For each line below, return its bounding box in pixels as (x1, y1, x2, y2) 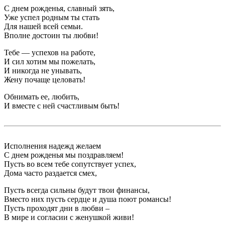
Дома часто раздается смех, (4, 168, 97, 177)
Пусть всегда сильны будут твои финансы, (4, 185, 150, 194)
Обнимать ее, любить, (4, 92, 79, 101)
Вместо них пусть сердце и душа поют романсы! (4, 194, 171, 203)
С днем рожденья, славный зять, (4, 4, 115, 13)
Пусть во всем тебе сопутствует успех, (4, 159, 136, 168)
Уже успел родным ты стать (4, 13, 99, 22)
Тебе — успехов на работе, (4, 48, 95, 57)
